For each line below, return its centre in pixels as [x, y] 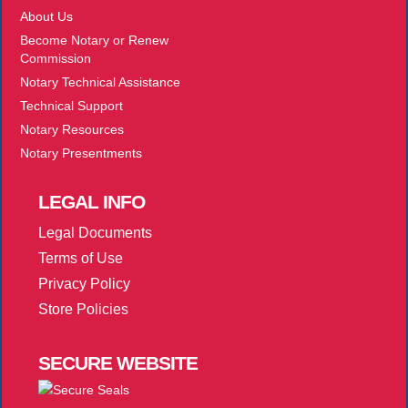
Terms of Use [81, 259]
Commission [56, 58]
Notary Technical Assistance [100, 82]
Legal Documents [95, 233]
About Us [46, 16]
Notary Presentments [81, 153]
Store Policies [83, 309]
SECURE [75, 362]
